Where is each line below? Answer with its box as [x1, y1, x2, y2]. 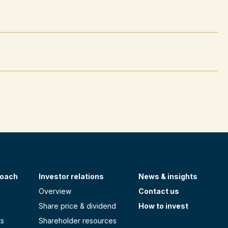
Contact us [138, 187, 179, 195]
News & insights [138, 172, 197, 181]
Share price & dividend [39, 202, 116, 210]
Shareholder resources [39, 216, 117, 225]
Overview [39, 187, 71, 195]
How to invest [138, 202, 188, 210]
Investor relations [39, 172, 104, 181]
